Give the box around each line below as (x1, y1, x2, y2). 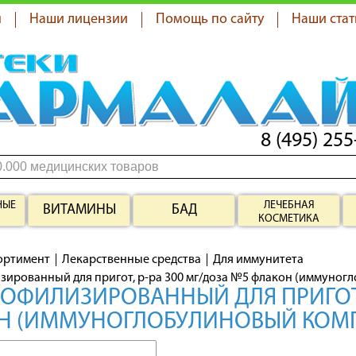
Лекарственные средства (62, 253, 201, 266)
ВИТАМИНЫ (42, 203, 116, 218)
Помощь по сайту (156, 12, 264, 27)
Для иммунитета (213, 253, 304, 266)
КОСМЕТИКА (258, 213, 319, 225)
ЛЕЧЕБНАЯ (263, 199, 315, 211)
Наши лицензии (29, 12, 128, 27)
